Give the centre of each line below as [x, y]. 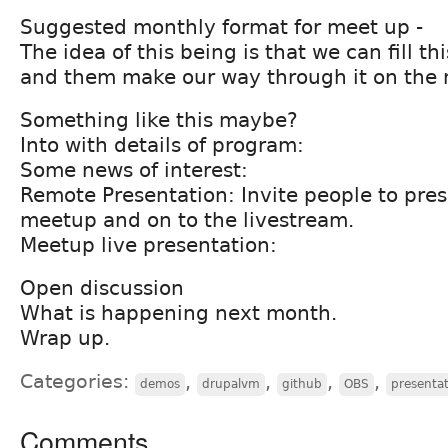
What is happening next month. [178, 312]
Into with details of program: [162, 144]
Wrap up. [65, 337]
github [302, 383]
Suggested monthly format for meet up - [221, 26]
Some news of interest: [134, 169]
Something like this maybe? [159, 119]
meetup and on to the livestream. [187, 219]
